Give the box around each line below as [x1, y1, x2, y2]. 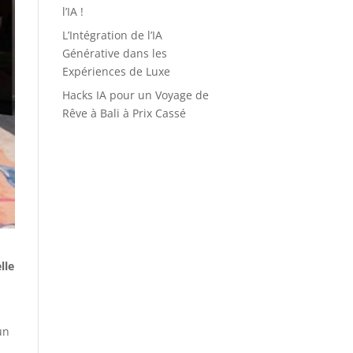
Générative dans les [61, 46, 167, 61]
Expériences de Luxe [61, 64, 170, 79]
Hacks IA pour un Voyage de [61, 87, 209, 102]
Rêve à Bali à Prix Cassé [61, 106, 186, 121]
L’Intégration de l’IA [61, 28, 162, 43]
